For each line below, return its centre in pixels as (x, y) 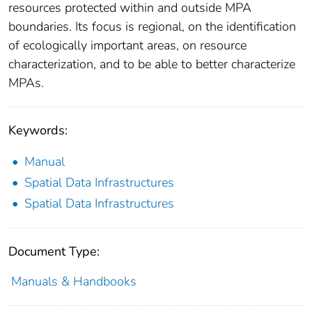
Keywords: (38, 130)
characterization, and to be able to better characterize (152, 64)
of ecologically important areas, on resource (127, 45)
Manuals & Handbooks (73, 281)
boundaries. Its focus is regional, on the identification (152, 26)
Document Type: (54, 251)
